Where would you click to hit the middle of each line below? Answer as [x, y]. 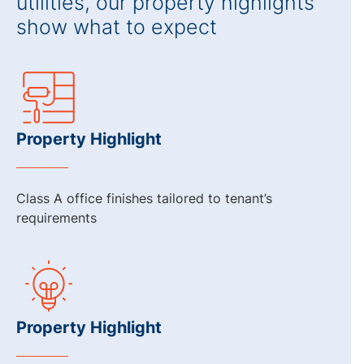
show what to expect [117, 27]
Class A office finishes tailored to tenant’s [144, 198]
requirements [56, 218]
